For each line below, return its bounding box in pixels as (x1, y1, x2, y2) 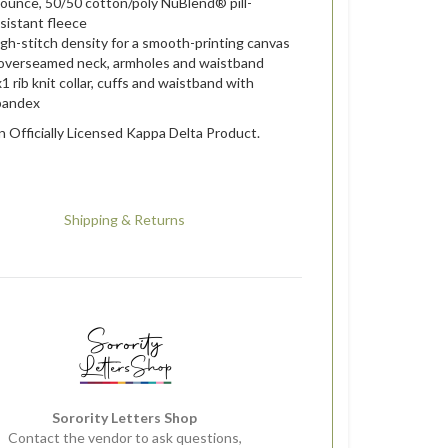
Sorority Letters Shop (52, 409, 198, 426)
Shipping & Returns (64, 211, 186, 228)
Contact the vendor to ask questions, (7, 429, 242, 446)
